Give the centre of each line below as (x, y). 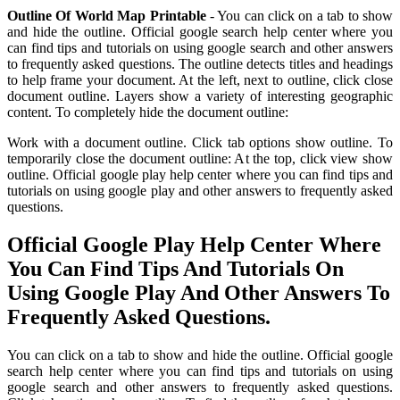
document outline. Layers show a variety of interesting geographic (200, 96)
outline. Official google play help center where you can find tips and (200, 175)
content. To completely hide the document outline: (148, 112)
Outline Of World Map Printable (107, 16)
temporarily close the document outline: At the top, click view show (200, 159)
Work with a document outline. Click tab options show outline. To (200, 143)
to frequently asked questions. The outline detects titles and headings (200, 64)
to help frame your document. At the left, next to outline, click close (200, 80)
